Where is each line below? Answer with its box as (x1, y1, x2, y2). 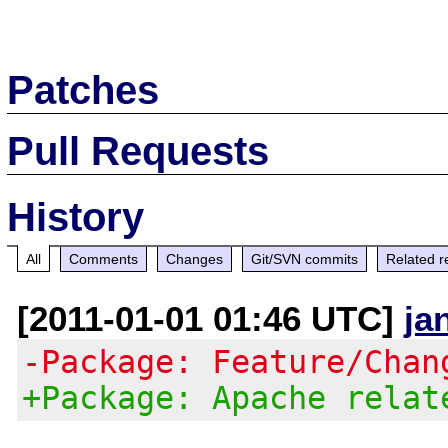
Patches (7, 67, 160, 112)
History (7, 194, 145, 239)
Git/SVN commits (251, 250, 359, 267)
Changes (166, 250, 224, 267)
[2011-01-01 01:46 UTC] (17, 298, 405, 338)
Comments (69, 250, 139, 267)
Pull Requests (7, 128, 270, 173)
